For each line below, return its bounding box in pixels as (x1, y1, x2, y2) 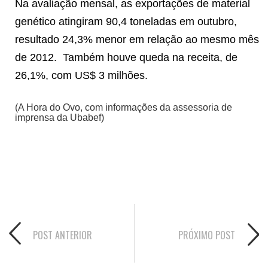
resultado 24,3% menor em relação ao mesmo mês (15, 33, 259, 45)
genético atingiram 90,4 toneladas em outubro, (15, 15, 237, 28)
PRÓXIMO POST (178, 227, 235, 242)
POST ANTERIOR (33, 227, 92, 242)
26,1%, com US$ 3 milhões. (15, 69, 148, 81)
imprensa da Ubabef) (15, 112, 104, 123)
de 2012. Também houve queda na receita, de (15, 51, 237, 63)
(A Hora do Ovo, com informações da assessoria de (15, 102, 232, 112)
